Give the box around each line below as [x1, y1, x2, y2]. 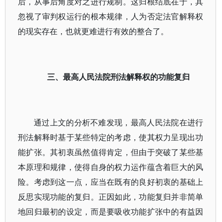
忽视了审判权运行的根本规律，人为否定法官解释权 [18, 11, 204, 22]
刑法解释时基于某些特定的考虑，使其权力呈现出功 [18, 132, 204, 143]
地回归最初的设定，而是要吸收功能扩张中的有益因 [18, 206, 204, 217]
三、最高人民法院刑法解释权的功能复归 [47, 71, 190, 82]
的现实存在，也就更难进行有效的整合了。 [18, 26, 168, 37]
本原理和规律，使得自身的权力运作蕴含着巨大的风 [18, 162, 204, 172]
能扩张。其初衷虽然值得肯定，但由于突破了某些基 [18, 147, 204, 158]
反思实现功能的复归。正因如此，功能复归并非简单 [18, 191, 204, 202]
